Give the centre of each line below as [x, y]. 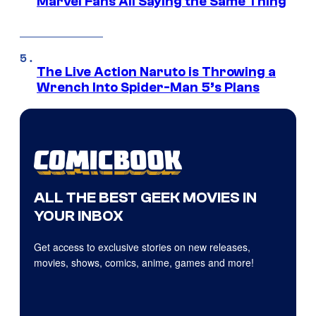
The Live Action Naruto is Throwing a [156, 72]
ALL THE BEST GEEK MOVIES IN [145, 198]
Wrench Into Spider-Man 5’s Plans [148, 88]
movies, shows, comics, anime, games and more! [144, 263]
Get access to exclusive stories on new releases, [142, 247]
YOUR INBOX [79, 216]
